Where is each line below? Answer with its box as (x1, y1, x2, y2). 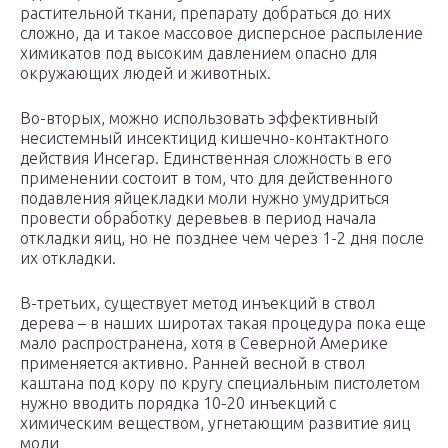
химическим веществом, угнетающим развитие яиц (20, 414, 410, 433)
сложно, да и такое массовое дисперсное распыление (20, 24, 423, 43)
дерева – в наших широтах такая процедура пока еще (20, 314, 426, 333)
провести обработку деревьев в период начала (20, 209, 376, 228)
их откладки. (20, 249, 116, 268)
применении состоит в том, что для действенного (20, 169, 393, 188)
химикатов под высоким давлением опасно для (20, 44, 377, 63)
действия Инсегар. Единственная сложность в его (20, 149, 392, 168)
